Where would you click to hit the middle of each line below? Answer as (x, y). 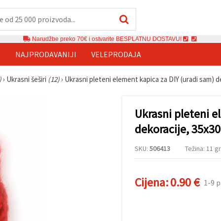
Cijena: (151, 182)
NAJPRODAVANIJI (46, 54)
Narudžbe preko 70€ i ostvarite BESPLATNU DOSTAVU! (107, 39)
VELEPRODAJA (116, 54)
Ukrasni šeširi (27, 79)
